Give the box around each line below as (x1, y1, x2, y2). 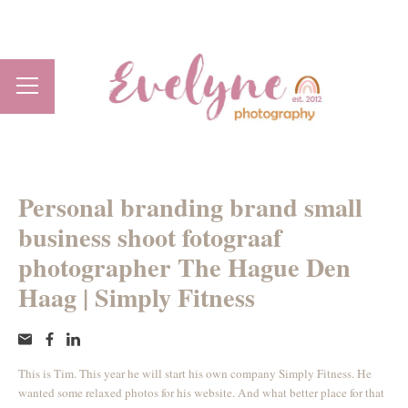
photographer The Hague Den (18, 248, 351, 286)
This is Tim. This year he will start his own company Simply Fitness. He (18, 364, 372, 382)
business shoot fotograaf (18, 218, 281, 256)
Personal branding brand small (18, 188, 362, 226)
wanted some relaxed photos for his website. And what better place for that (18, 383, 384, 401)
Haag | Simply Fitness (18, 278, 255, 316)
